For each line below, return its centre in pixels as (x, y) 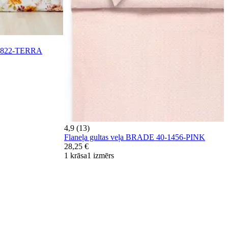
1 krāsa (76, 156)
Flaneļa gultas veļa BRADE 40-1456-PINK (135, 137)
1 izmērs (101, 156)
